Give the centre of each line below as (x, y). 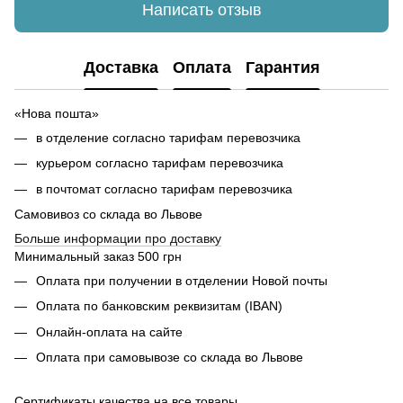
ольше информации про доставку (122, 238)
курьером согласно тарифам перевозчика (160, 163)
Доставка (121, 68)
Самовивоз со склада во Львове (108, 214)
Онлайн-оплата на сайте (109, 331)
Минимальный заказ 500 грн (98, 256)
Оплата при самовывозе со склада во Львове (170, 358)
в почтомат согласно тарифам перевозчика (164, 188)
